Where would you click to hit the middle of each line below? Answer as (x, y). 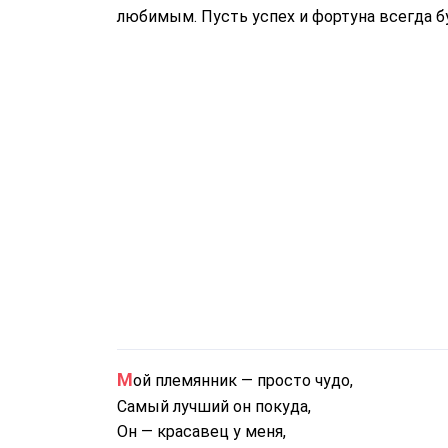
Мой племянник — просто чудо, (243, 380)
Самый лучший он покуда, (214, 406)
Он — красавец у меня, (201, 431)
